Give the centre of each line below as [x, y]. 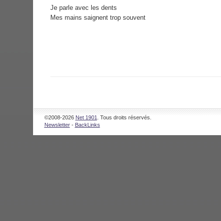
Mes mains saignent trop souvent [98, 17]
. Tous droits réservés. [124, 117]
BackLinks [87, 125]
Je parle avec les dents [84, 7]
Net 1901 [86, 117]
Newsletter [57, 125]
